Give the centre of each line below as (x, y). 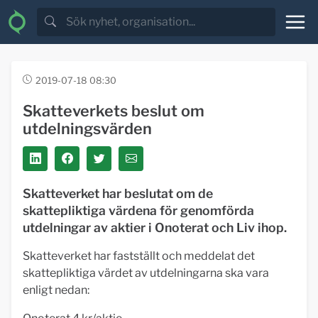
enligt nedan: (56, 290)
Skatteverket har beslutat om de (118, 193)
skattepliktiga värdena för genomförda (138, 210)
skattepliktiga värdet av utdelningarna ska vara (146, 273)
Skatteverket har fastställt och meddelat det (139, 256)
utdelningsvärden (87, 128)
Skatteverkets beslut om (114, 111)
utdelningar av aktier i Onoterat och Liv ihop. (156, 227)
